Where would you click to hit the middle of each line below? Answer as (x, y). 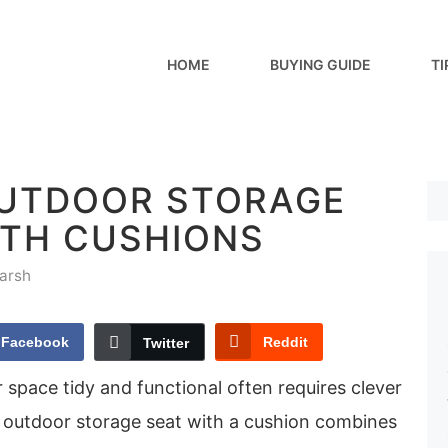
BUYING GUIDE (320, 64)
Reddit (285, 341)
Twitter (166, 342)
